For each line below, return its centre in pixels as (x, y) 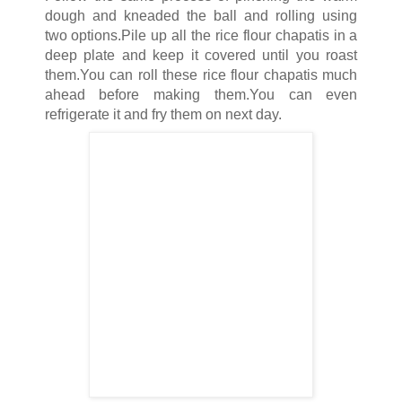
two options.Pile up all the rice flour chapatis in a (201, 35)
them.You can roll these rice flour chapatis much (201, 74)
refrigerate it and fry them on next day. (163, 114)
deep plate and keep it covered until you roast (201, 55)
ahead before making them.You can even (201, 94)
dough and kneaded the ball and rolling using (201, 15)
